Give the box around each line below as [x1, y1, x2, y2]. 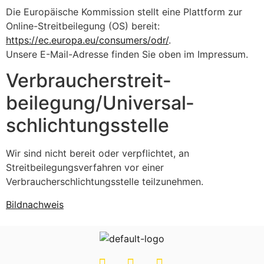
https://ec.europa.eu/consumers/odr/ [6, 34, 169, 47]
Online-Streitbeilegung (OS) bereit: [6, 20, 160, 32]
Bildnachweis [6, 198, 64, 210]
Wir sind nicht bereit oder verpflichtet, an [6, 147, 189, 160]
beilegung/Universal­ [6, 91, 194, 115]
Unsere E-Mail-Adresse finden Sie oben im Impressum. [6, 48, 248, 61]
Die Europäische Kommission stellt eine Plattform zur [6, 6, 242, 18]
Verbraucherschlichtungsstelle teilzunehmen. [6, 176, 203, 188]
